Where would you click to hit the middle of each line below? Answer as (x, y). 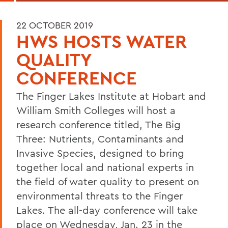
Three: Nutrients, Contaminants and (100, 138)
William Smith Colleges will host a (96, 110)
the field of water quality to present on (108, 181)
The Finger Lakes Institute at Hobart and (111, 96)
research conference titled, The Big (98, 124)
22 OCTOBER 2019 (55, 25)
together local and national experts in (105, 167)
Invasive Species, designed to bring (100, 153)
